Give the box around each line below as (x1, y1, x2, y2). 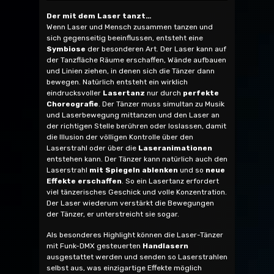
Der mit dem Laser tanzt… (46, 12, 152, 21)
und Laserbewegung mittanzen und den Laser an (46, 111, 220, 120)
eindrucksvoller (46, 89, 103, 98)
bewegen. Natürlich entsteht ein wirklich (46, 78, 188, 87)
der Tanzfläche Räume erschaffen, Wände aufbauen (46, 56, 226, 65)
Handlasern (143, 242, 188, 251)
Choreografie (46, 100, 98, 109)
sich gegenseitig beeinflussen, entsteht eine (46, 34, 203, 43)
